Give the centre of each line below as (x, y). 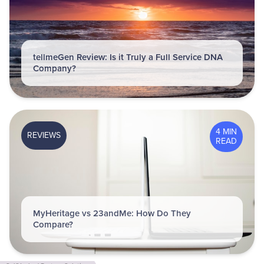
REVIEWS (44, 136)
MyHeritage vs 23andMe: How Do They (112, 213)
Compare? (53, 224)
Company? (55, 68)
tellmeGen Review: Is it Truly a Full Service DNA (128, 57)
